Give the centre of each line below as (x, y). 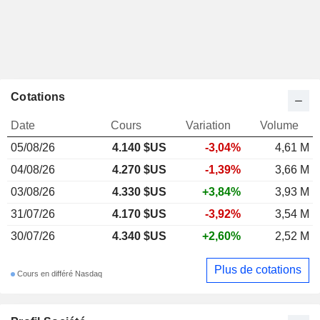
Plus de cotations (258, 270)
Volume (279, 125)
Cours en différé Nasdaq (59, 274)
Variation (208, 125)
